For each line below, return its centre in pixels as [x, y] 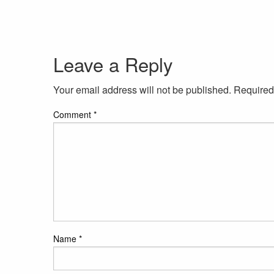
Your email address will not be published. [142, 90]
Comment [73, 115]
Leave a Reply [113, 64]
